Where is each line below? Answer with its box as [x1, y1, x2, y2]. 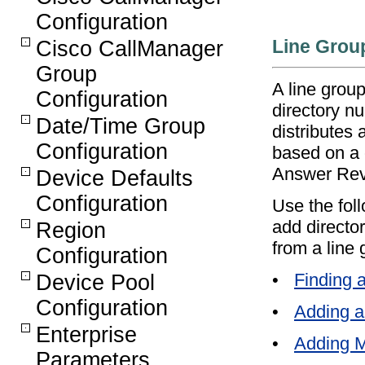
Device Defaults [36, 166, 193, 191]
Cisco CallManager [36, 37, 223, 61]
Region [36, 218, 106, 243]
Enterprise [36, 323, 137, 347]
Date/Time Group [36, 114, 205, 139]
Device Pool [36, 270, 155, 295]
